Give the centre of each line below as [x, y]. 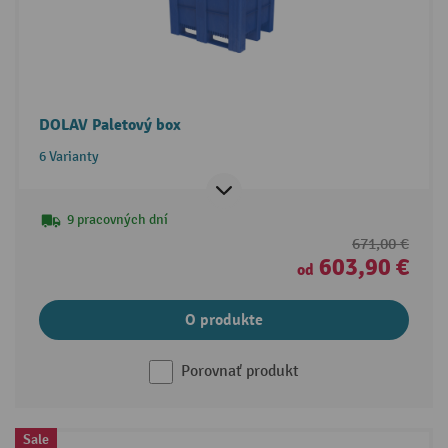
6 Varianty [68, 156]
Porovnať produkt [240, 371]
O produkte [224, 319]
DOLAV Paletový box [109, 124]
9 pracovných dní [117, 219]
